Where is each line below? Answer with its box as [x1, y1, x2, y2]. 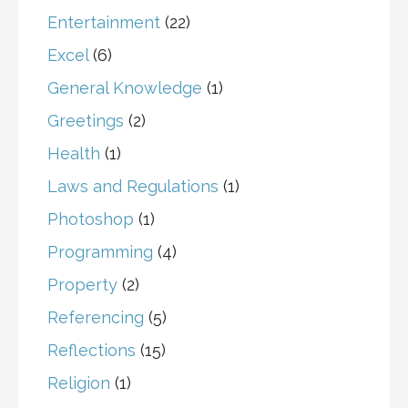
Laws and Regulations [47, 177, 219, 197]
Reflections [47, 341, 136, 361]
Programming [47, 242, 153, 262]
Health [47, 144, 100, 164]
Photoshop [47, 209, 134, 229]
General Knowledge [47, 78, 202, 98]
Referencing [47, 308, 144, 328]
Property [47, 275, 117, 295]
